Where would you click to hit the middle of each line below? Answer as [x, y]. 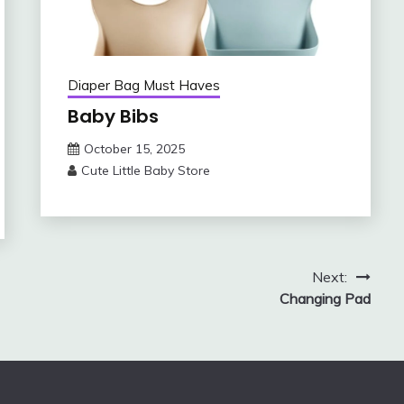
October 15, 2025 [134, 149]
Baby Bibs [113, 117]
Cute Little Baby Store [145, 171]
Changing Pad [325, 299]
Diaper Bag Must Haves [143, 86]
